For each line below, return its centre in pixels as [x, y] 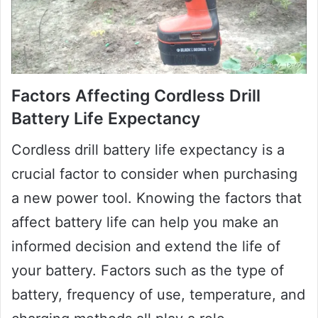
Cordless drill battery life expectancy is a [148, 150]
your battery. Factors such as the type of [148, 271]
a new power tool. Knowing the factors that [157, 198]
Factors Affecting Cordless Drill [136, 95]
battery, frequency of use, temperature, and [158, 295]
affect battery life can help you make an [145, 223]
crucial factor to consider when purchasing [154, 174]
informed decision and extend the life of [146, 247]
